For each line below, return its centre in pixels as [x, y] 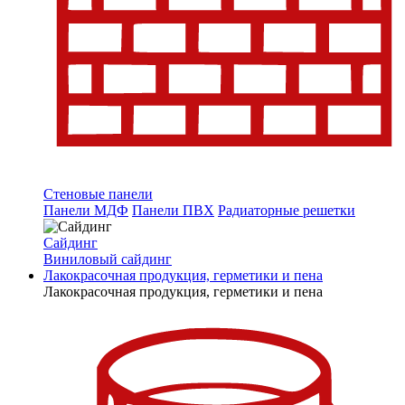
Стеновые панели [98, 194]
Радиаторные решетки [287, 211]
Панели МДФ [86, 211]
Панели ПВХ [173, 211]
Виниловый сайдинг [108, 259]
